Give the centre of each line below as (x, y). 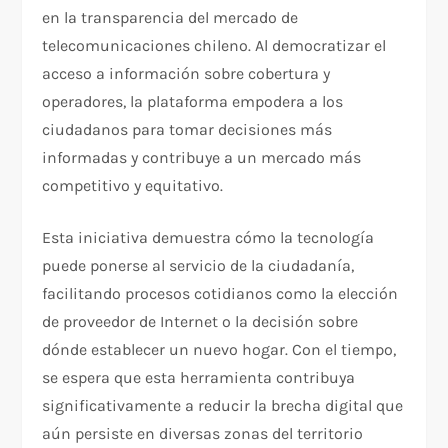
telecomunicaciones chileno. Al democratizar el (214, 46)
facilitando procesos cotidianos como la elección (220, 294)
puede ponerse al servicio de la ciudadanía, (198, 266)
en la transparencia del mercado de (170, 18)
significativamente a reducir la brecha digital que (223, 406)
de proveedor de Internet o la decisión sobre (200, 322)
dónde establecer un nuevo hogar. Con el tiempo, (219, 350)
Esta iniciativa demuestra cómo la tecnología (208, 238)
